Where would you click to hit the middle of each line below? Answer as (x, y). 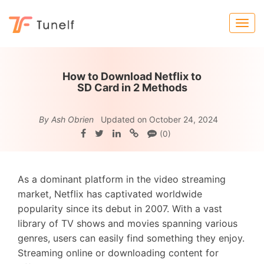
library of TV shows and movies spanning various (128, 223)
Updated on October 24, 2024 (159, 119)
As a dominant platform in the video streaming (122, 179)
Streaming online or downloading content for (118, 253)
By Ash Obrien (66, 119)
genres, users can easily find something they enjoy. (131, 238)
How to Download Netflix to (132, 76)
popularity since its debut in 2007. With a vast (120, 209)
